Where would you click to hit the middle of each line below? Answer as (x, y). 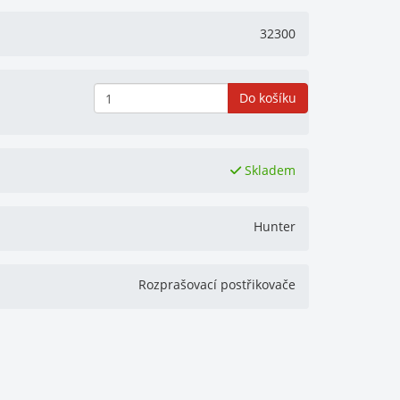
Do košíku (268, 98)
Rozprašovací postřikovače (217, 284)
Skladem (268, 170)
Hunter (275, 226)
